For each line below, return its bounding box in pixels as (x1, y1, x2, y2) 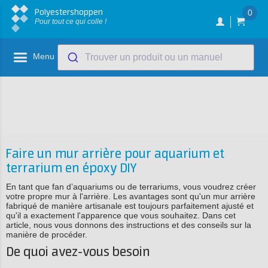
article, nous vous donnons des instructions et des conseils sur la (6, 220, 251, 230)
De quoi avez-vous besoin (6, 245, 153, 260)
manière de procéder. (6, 230, 87, 239)
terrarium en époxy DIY (6, 162, 136, 176)
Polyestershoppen (34, 8, 103, 17)
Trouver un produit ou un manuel (84, 52, 223, 62)
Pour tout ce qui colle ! (34, 17, 106, 26)
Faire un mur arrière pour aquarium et (6, 147, 224, 162)
